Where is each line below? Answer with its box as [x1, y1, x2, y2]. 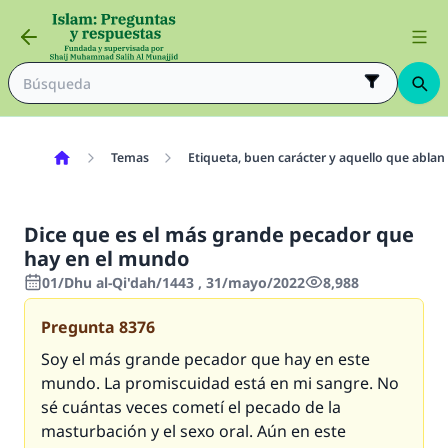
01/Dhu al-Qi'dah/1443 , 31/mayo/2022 [42, 273, 305, 292]
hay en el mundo [24, 245, 190, 272]
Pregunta [41, 316, 115, 338]
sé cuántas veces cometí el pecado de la [41, 396, 341, 418]
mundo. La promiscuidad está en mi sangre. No [41, 372, 399, 394]
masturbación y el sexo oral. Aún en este [41, 420, 346, 442]
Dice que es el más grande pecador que [24, 221, 414, 248]
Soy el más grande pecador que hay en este [41, 348, 370, 370]
